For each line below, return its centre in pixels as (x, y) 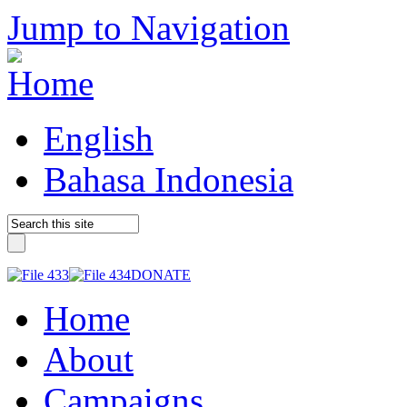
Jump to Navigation (149, 28)
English (99, 139)
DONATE (161, 275)
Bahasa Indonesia (169, 179)
